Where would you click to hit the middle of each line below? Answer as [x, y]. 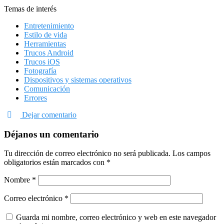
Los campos [191, 153]
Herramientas [45, 43]
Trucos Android [49, 52]
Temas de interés [30, 8]
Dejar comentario [48, 114]
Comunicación [47, 88]
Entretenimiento [49, 25]
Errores [35, 97]
